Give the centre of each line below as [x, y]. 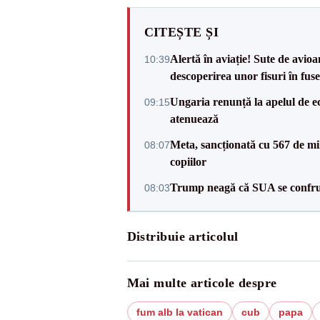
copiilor [188, 162]
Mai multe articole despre [202, 283]
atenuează [194, 119]
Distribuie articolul [182, 236]
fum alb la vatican [179, 312]
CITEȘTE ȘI [181, 32]
